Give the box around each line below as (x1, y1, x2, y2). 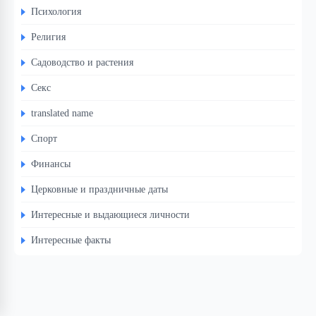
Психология (31, 6, 81, 18)
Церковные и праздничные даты (31, 183, 168, 195)
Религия (31, 31, 66, 43)
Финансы (31, 158, 71, 170)
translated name (31, 107, 93, 119)
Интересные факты (31, 234, 111, 246)
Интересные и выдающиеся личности (31, 209, 190, 221)
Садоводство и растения (31, 56, 133, 68)
